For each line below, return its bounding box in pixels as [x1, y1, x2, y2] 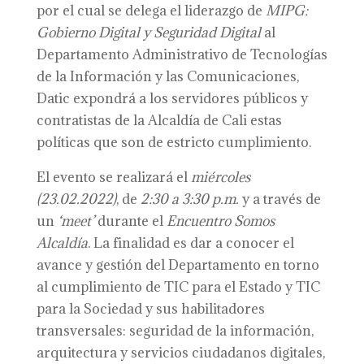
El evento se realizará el [36, 168, 191, 186]
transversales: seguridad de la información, [36, 322, 314, 340]
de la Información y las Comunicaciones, [36, 67, 299, 85]
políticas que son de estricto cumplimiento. [36, 133, 311, 151]
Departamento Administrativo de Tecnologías [36, 45, 327, 63]
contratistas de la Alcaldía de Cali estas [36, 111, 282, 129]
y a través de [238, 190, 321, 208]
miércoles [190, 168, 250, 186]
